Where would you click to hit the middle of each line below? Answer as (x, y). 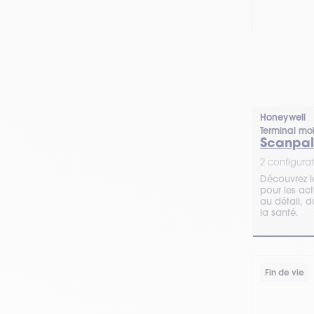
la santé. (279, 212)
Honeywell (283, 117)
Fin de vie (285, 272)
